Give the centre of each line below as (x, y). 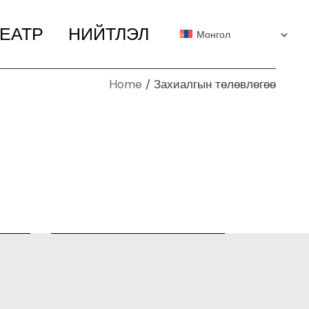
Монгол (213, 34)
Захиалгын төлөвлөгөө (215, 84)
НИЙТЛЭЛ (109, 34)
